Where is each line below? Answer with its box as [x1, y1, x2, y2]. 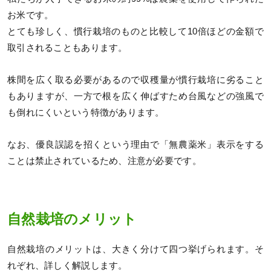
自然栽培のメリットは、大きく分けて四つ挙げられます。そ [7, 244, 264, 255]
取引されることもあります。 [7, 42, 128, 53]
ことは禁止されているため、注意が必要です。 [7, 156, 201, 166]
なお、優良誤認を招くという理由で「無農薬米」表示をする [7, 140, 264, 150]
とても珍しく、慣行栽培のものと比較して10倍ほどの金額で [7, 26, 264, 36]
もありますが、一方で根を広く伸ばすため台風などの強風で [7, 91, 264, 101]
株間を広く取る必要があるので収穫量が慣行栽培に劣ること [7, 74, 264, 85]
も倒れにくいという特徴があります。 [7, 107, 165, 117]
